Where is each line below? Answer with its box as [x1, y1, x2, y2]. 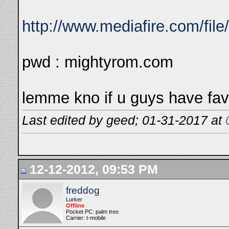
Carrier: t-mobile [66, 215, 106, 221]
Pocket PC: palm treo [66, 209, 119, 215]
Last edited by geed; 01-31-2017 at [22, 113, 225, 128]
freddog [66, 185, 100, 196]
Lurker [66, 196, 82, 202]
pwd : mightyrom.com [22, 53, 173, 71]
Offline [66, 202, 84, 209]
